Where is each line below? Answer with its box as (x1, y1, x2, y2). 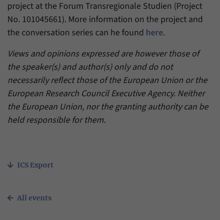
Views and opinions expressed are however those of (7, 48, 199, 60)
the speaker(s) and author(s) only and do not (7, 61, 173, 74)
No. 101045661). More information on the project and (7, 13, 203, 26)
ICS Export (17, 161, 54, 170)
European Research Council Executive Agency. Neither (7, 87, 205, 100)
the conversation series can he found (7, 27, 146, 39)
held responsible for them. (7, 114, 106, 127)
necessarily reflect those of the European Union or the (7, 74, 207, 87)
